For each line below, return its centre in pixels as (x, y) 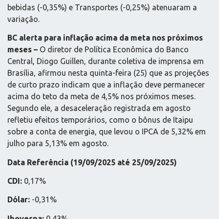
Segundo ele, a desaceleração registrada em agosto (99, 108)
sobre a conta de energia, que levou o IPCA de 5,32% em (107, 132)
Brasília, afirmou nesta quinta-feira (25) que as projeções (108, 73)
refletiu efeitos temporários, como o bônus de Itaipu (100, 120)
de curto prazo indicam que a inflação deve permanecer (106, 85)
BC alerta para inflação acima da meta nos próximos (105, 38)
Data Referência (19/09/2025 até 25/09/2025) (92, 162)
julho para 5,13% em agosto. (58, 143)
